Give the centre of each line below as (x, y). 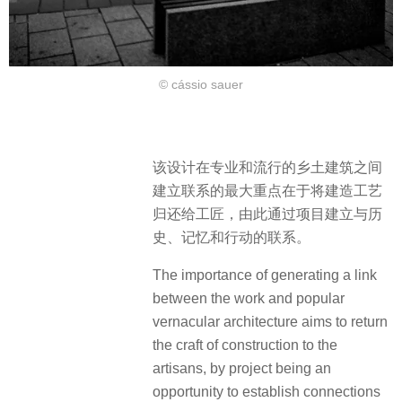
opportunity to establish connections (267, 392)
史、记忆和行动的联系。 (232, 237)
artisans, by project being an (242, 369)
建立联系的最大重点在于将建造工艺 (267, 190)
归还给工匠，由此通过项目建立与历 (267, 214)
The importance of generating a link (265, 275)
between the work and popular (249, 299)
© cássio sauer (201, 85)
